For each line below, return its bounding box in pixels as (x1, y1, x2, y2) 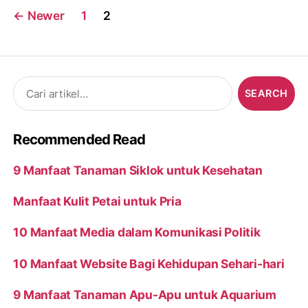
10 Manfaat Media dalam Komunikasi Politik (13, 225, 261, 240)
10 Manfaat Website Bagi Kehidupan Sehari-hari (13, 256, 285, 271)
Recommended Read (13, 131, 145, 148)
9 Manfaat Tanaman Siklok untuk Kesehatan (13, 162, 263, 177)
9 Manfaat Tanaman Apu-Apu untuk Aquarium (13, 287, 276, 302)
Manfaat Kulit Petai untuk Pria (13, 194, 181, 209)
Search (7, 76, 46, 91)
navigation (12, 16, 87, 35)
